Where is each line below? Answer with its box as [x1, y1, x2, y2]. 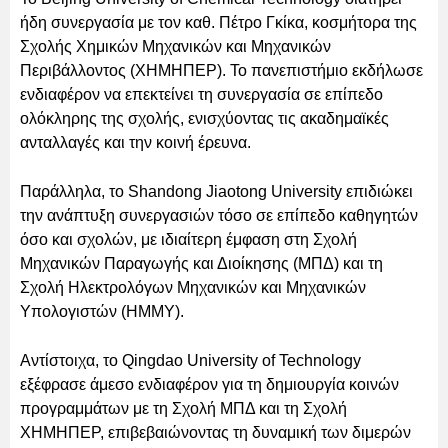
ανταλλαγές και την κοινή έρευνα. [20, 133, 251, 151]
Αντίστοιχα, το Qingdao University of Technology [20, 351, 361, 369]
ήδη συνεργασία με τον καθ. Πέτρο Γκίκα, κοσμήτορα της [20, 13, 417, 31]
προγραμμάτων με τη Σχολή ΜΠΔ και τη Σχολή [20, 399, 347, 417]
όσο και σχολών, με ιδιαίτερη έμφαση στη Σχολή [20, 230, 357, 248]
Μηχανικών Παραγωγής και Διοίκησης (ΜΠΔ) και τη [20, 254, 383, 272]
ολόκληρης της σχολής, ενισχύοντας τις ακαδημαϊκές [20, 109, 389, 127]
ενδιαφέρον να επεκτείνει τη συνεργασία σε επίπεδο [20, 85, 383, 103]
